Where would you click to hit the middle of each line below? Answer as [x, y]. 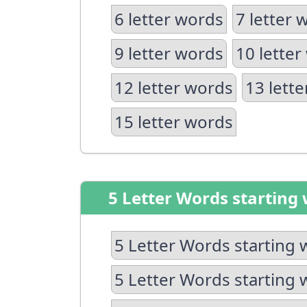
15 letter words [174, 122]
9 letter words [169, 53]
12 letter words [174, 87]
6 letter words [169, 19]
